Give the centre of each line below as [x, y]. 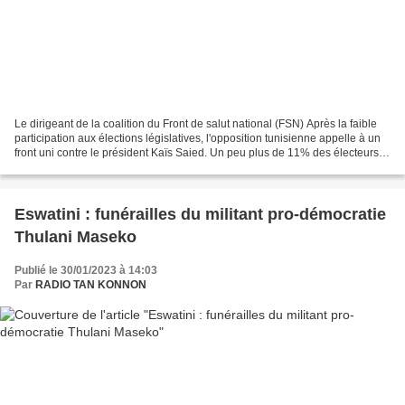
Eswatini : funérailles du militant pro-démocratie [200, 215]
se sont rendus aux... [65, 168]
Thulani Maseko [75, 237]
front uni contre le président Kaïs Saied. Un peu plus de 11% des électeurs [197, 153]
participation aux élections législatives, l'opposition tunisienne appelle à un [198, 139]
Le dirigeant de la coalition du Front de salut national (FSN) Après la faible [196, 124]
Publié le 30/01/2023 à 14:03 [86, 271]
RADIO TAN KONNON [91, 285]
